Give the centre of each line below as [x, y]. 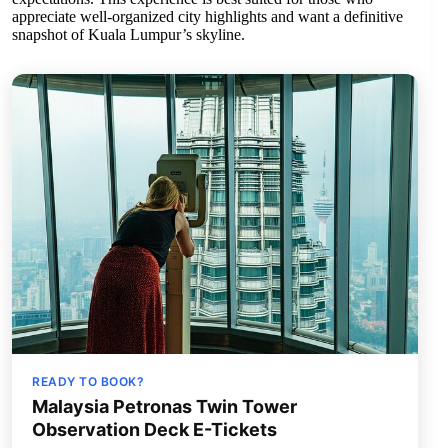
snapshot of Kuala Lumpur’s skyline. [128, 35]
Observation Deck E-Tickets [154, 430]
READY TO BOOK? [88, 382]
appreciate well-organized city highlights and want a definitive [207, 17]
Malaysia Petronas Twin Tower [164, 407]
